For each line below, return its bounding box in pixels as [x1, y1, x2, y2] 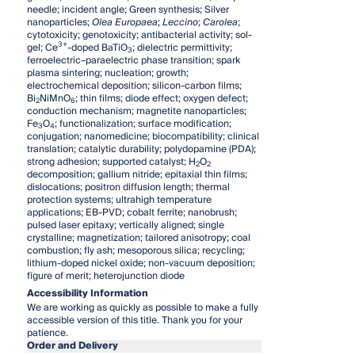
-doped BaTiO [67, 39, 128, 56]
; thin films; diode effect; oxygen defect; [74, 90, 248, 107]
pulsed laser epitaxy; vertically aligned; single [26, 216, 224, 234]
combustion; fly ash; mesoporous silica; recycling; [26, 242, 245, 259]
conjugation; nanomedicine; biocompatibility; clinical [26, 128, 259, 145]
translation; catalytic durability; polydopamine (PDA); [26, 140, 256, 158]
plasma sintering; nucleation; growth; [26, 64, 189, 82]
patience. [26, 324, 68, 342]
